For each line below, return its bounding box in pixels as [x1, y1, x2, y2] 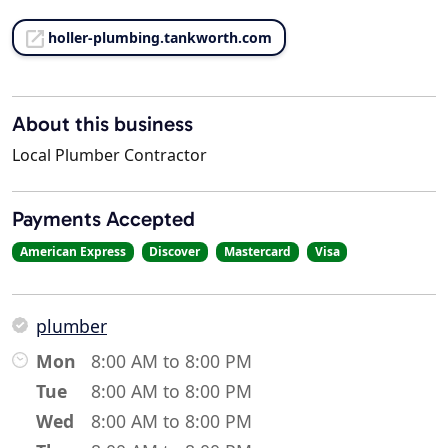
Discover [149, 243, 201, 261]
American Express [19, 243, 126, 261]
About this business [12, 111, 193, 137]
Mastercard [223, 243, 291, 261]
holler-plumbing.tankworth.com [48, 28, 272, 48]
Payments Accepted [12, 206, 195, 232]
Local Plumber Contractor [12, 144, 207, 167]
